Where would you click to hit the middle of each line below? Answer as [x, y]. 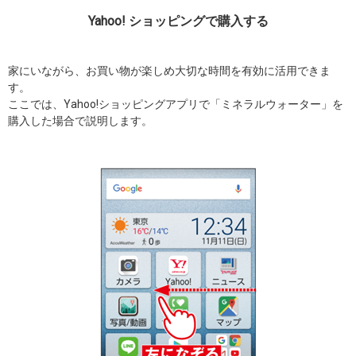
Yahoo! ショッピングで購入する [178, 21]
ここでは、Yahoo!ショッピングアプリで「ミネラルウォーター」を [176, 104]
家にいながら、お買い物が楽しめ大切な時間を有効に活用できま [169, 71]
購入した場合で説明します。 [80, 121]
